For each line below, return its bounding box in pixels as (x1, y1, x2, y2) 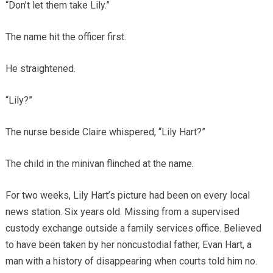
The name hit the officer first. (5, 30, 126, 43)
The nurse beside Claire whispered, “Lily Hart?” (5, 126, 205, 138)
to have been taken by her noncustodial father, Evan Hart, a (5, 238, 252, 250)
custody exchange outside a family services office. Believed (5, 222, 261, 234)
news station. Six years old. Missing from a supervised (5, 205, 239, 218)
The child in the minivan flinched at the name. (5, 157, 194, 169)
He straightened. (5, 62, 76, 74)
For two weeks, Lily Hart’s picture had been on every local (5, 189, 250, 201)
